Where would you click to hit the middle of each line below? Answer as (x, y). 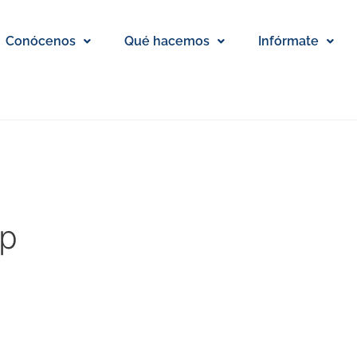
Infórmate (288, 41)
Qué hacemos (167, 41)
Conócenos (40, 41)
